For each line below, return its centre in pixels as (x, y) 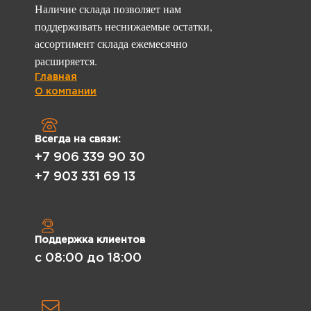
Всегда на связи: (78, 140)
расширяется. (66, 61)
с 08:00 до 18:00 (88, 259)
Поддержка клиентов (90, 241)
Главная (56, 77)
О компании (66, 92)
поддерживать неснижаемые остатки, (124, 26)
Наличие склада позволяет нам (108, 9)
